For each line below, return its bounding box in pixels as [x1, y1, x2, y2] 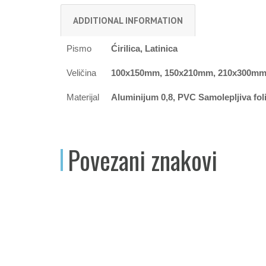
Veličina [66, 68, 96, 78]
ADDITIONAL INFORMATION [73, 15, 183, 27]
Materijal [66, 92, 99, 103]
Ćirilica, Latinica [111, 43, 178, 54]
